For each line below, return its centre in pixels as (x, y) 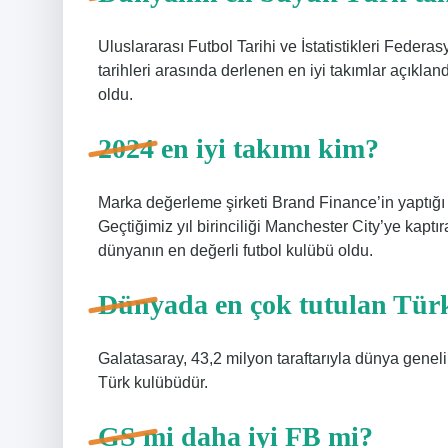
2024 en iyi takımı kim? (238, 148)
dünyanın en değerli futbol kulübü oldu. (235, 250)
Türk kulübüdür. (153, 382)
